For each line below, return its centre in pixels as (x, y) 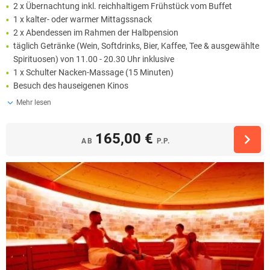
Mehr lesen (34, 103)
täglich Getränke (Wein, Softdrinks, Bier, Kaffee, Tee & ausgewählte (136, 46)
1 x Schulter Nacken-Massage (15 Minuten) (93, 73)
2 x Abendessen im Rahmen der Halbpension (96, 33)
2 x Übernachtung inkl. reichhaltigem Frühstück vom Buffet (123, 6)
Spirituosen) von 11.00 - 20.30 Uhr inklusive (94, 59)
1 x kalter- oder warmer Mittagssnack (83, 20)
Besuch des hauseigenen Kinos (71, 86)
